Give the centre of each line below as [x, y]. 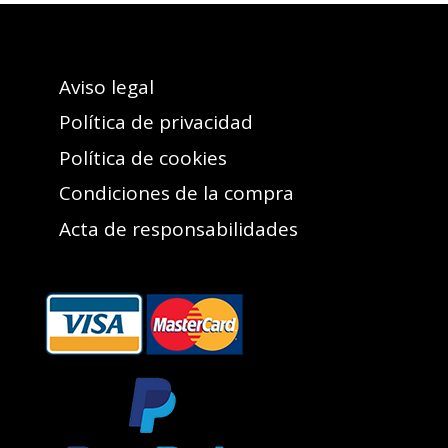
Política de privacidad [155, 122]
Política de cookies [142, 157]
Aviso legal [106, 86]
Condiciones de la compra [176, 193]
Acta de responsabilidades [178, 228]
